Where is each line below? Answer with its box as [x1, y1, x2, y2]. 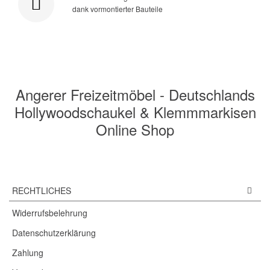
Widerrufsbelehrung [12, 207, 87, 219]
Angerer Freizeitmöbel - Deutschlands [15, 84, 255, 105]
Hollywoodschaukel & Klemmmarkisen [14, 101, 256, 123]
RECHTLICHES [12, 184, 71, 196]
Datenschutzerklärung [12, 227, 96, 239]
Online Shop [96, 119, 174, 140]
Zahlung [12, 246, 43, 259]
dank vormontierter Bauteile [72, 3, 163, 14]
